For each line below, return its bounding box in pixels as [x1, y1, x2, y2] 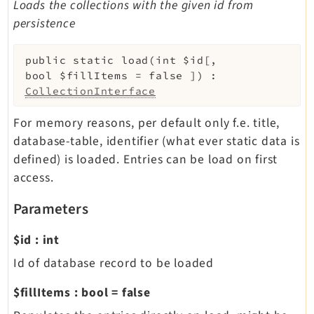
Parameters [13, 198, 88, 219]
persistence [13, 14, 76, 32]
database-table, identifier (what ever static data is [13, 132, 300, 150]
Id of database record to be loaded [13, 254, 214, 272]
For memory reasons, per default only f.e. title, [13, 114, 280, 132]
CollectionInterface [25, 84, 156, 97]
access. [13, 168, 54, 186]
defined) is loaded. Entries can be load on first [13, 150, 278, 168]
